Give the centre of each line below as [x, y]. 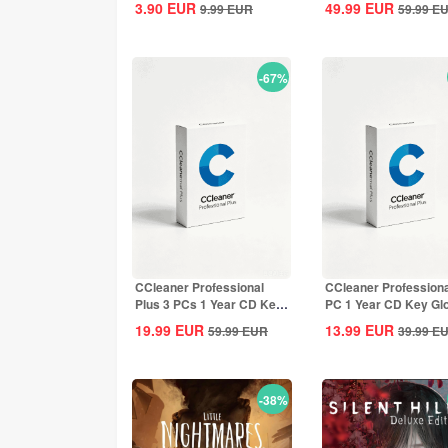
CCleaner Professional [199, 287]
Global [153, 321]
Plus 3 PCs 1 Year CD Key [209, 304]
